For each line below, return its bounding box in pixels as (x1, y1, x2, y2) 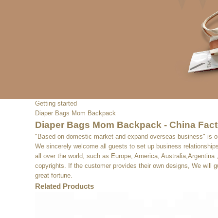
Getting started (35, 100, 77, 108)
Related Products (35, 182, 94, 191)
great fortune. (35, 172, 73, 180)
